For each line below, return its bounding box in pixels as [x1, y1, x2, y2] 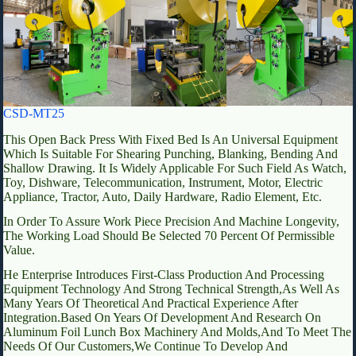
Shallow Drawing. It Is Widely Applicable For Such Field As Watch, [3, 161, 346, 175]
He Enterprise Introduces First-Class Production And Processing [3, 267, 324, 281]
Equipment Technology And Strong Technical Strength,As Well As [3, 281, 339, 296]
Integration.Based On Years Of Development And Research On [3, 310, 321, 324]
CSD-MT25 [3, 106, 64, 121]
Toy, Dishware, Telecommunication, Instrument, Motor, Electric [3, 175, 323, 189]
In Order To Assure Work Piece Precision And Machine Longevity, [3, 214, 339, 228]
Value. [3, 242, 35, 257]
